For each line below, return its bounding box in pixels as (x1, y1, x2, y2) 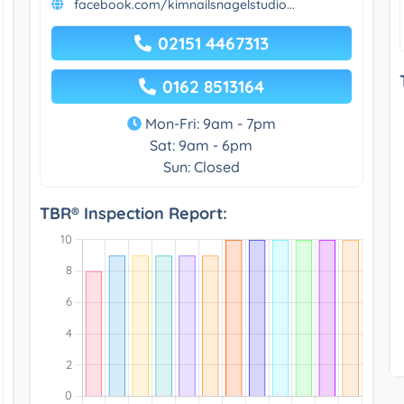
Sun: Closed (162, 157, 240, 176)
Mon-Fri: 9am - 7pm (141, 114, 276, 133)
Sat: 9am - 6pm (150, 135, 253, 154)
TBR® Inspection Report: (39, 202, 227, 224)
